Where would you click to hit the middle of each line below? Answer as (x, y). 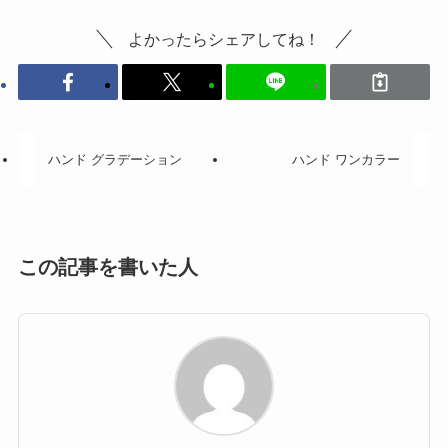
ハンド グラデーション (115, 159)
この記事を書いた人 (107, 266)
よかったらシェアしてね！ (224, 38)
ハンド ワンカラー (345, 159)
